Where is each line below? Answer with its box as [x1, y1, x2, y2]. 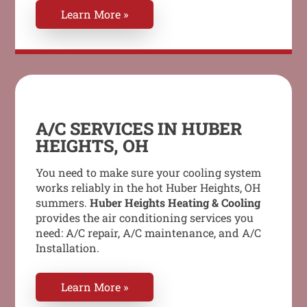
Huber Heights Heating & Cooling [90, 195, 261, 210]
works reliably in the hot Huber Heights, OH [36, 180, 261, 195]
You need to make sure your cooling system [36, 164, 262, 180]
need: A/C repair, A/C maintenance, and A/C [36, 225, 262, 240]
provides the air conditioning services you [36, 210, 254, 225]
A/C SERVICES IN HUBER [36, 116, 243, 140]
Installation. [36, 240, 100, 255]
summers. [36, 195, 90, 210]
